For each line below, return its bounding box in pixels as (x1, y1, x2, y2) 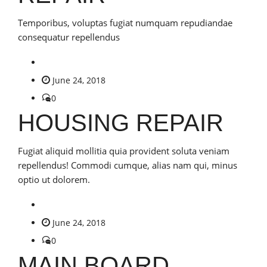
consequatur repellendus (18, 30, 120, 43)
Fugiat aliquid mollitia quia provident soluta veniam (18, 144, 229, 157)
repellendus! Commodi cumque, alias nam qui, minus (18, 159, 237, 171)
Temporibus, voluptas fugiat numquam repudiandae (18, 16, 232, 29)
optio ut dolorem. (18, 173, 90, 185)
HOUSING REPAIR (18, 109, 223, 136)
